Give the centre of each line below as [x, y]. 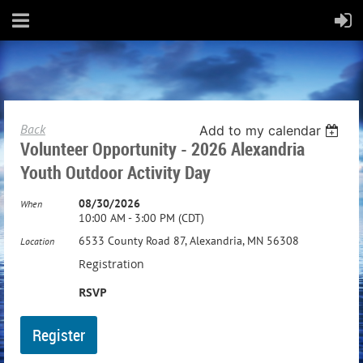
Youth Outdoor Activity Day [115, 172]
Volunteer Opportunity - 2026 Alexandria [162, 149]
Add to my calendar [261, 130]
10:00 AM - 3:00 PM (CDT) [141, 218]
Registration [111, 264]
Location [37, 241]
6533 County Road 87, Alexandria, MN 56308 [189, 241]
